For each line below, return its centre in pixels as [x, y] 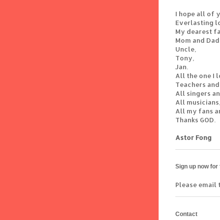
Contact [186, 214]
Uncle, [186, 49]
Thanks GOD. [195, 120]
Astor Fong [193, 138]
